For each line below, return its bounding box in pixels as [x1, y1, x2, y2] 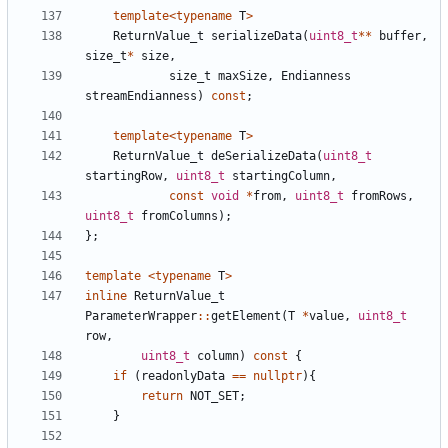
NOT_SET [190, 389, 239, 404]
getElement [211, 309, 281, 324]
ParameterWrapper [85, 309, 197, 324]
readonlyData [141, 369, 225, 384]
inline [85, 289, 127, 304]
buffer [379, 29, 421, 44]
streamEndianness [85, 89, 197, 104]
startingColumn [232, 169, 330, 184]
